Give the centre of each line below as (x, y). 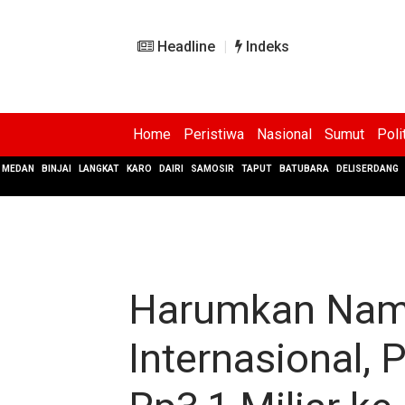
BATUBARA (304, 169)
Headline (184, 47)
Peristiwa (214, 134)
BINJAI (57, 169)
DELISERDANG (367, 169)
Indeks (266, 47)
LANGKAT (99, 169)
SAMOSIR (212, 169)
